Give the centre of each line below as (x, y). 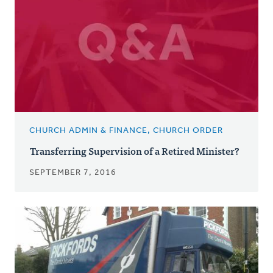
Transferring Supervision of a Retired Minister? (135, 150)
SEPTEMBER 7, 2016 (73, 172)
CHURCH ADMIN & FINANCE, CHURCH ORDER (126, 130)
